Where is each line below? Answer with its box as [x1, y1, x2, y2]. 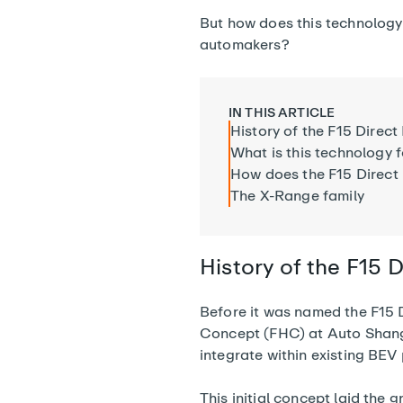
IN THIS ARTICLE [228, 105, 336, 121]
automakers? [200, 36, 290, 53]
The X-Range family [230, 187, 364, 204]
